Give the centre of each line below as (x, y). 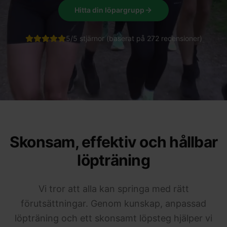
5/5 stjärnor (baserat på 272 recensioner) (134, 38)
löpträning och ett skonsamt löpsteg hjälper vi (113, 218)
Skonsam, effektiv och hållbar (113, 142)
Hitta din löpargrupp (109, 10)
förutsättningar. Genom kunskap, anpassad (113, 203)
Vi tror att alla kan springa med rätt (113, 189)
